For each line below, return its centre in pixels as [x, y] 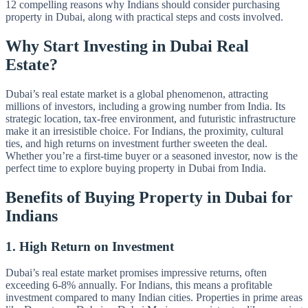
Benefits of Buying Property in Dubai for [149, 197]
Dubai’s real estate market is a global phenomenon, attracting [137, 93]
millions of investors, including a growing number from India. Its [145, 106]
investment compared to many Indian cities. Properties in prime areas [154, 298]
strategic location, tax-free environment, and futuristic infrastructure [151, 118]
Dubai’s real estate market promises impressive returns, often [136, 273]
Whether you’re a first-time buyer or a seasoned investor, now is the [152, 155]
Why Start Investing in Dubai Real [127, 46]
